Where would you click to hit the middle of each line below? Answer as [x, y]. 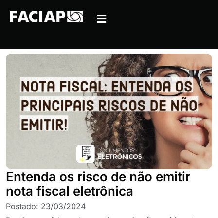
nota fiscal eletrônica [70, 191]
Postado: [23, 206]
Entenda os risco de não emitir [98, 176]
